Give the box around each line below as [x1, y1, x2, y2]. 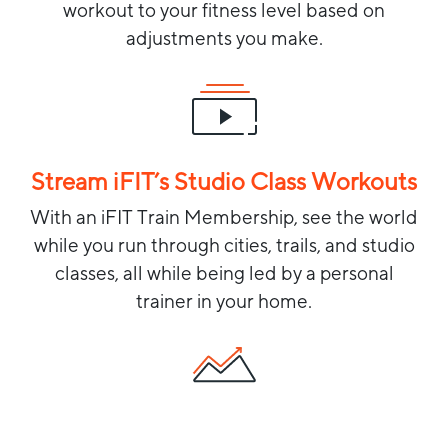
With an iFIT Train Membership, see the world [30, 205, 418, 228]
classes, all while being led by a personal [54, 261, 394, 284]
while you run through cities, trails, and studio [33, 233, 415, 256]
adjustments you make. [125, 26, 323, 49]
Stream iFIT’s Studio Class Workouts [31, 167, 417, 195]
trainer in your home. [136, 289, 312, 312]
